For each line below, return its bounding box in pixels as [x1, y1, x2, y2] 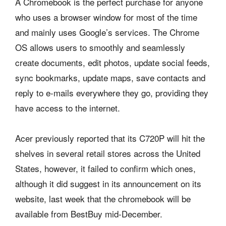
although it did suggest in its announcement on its [15, 177, 201, 190]
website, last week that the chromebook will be [15, 192, 191, 205]
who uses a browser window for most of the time [15, 11, 197, 24]
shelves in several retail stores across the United [15, 147, 200, 160]
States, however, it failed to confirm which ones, [15, 162, 196, 175]
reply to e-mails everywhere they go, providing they [15, 86, 208, 99]
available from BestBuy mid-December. [15, 207, 162, 220]
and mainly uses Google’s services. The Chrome [15, 26, 199, 39]
